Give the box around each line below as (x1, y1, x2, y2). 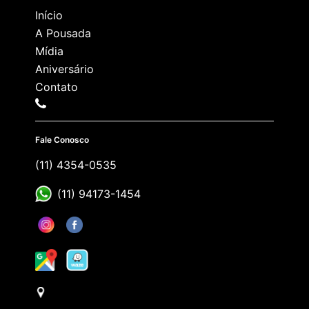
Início (35, 8, 63, 23)
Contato (35, 80, 78, 94)
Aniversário (35, 62, 94, 77)
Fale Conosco (35, 134, 89, 146)
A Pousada (35, 26, 91, 41)
